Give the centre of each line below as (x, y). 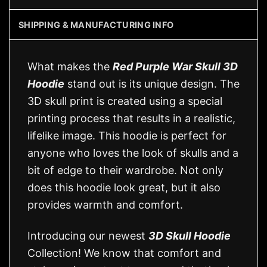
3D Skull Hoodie (190, 235)
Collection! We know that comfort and (124, 253)
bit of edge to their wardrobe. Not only (125, 170)
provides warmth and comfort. (105, 204)
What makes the (70, 66)
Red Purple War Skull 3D (175, 66)
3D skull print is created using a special (125, 101)
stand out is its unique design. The (152, 83)
